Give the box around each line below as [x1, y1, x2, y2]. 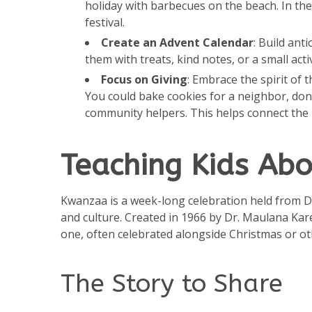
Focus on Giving [101, 72, 187, 88]
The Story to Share [61, 269, 283, 299]
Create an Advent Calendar [101, 35, 253, 51]
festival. [85, 15, 125, 31]
